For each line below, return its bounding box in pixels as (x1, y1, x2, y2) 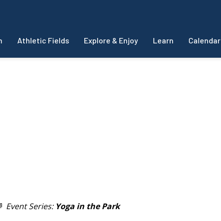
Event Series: (6, 200, 55, 212)
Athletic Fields (17, 36, 69, 45)
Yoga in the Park (55, 200, 120, 212)
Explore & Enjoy (83, 36, 138, 45)
